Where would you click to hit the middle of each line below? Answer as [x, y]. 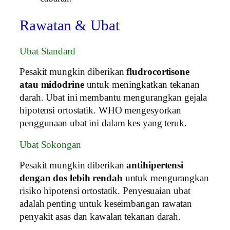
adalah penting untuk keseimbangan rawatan [106, 204]
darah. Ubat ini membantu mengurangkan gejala [113, 98]
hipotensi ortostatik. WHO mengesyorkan [101, 111]
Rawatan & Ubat [70, 25]
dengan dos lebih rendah [71, 178]
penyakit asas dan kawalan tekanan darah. [100, 217]
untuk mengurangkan [166, 178]
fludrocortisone [158, 72]
